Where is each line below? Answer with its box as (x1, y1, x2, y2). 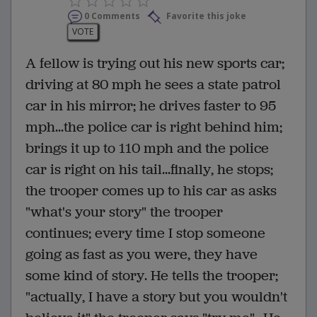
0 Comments (84, 10, 140, 23)
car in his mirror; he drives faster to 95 (25, 96, 276, 116)
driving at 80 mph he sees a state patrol (25, 75, 281, 95)
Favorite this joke (164, 10, 246, 23)
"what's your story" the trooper (25, 202, 223, 222)
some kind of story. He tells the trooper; (25, 266, 278, 286)
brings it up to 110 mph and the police (25, 139, 269, 158)
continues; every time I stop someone (25, 224, 265, 243)
